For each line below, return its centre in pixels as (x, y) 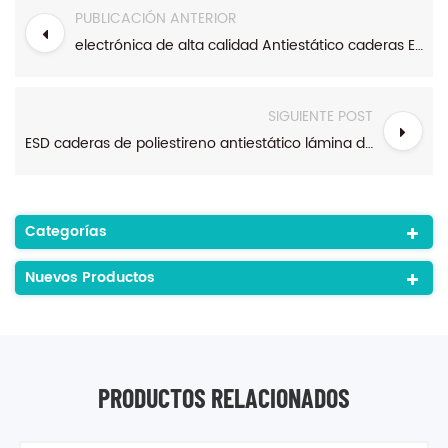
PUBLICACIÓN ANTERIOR (156, 19)
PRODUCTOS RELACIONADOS (224, 398)
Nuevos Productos (90, 278)
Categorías (66, 232)
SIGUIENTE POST (320, 117)
